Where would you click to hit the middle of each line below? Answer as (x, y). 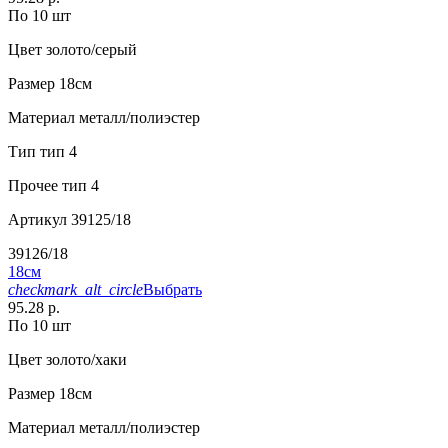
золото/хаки (84, 360)
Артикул (37, 220)
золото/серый (89, 50)
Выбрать (172, 290)
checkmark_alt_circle (75, 290)
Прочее (33, 186)
